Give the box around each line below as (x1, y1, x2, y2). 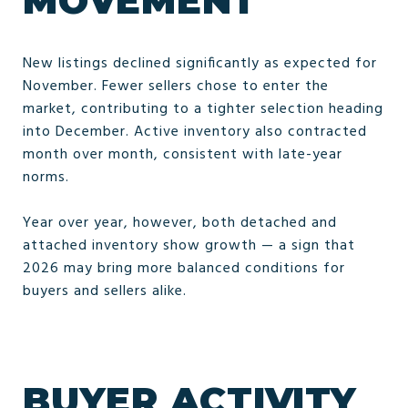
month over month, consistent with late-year (23, 142, 342, 167)
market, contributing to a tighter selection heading (23, 97, 383, 121)
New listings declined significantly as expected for (23, 51, 377, 76)
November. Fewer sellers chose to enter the (23, 74, 329, 98)
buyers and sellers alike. (23, 279, 187, 303)
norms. (23, 165, 69, 189)
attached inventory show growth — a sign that (23, 233, 355, 258)
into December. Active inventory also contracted (23, 119, 367, 144)
